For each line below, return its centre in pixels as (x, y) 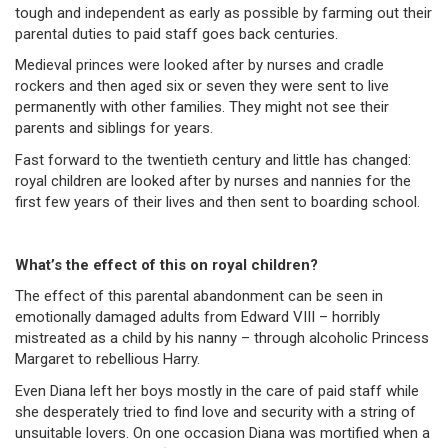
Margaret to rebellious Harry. (107, 359)
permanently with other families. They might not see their (202, 107)
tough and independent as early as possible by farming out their (223, 12)
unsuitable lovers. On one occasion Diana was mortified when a (222, 432)
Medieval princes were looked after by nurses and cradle (199, 65)
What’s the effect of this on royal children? (166, 264)
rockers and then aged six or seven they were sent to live (202, 86)
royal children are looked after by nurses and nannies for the (213, 180)
